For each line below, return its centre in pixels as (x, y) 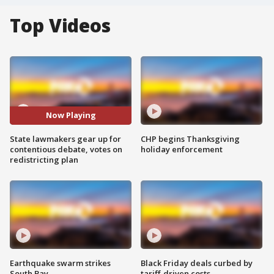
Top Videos (60, 25)
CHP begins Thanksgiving (190, 139)
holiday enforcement (182, 149)
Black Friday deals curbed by (197, 263)
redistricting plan (44, 159)
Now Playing (71, 115)
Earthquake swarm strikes (60, 263)
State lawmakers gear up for (65, 139)
